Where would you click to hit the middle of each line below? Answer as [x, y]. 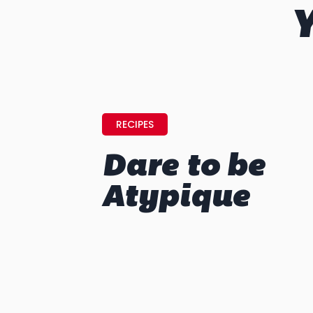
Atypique [176, 199]
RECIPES [135, 124]
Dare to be [184, 168]
